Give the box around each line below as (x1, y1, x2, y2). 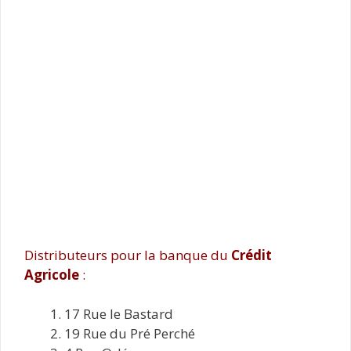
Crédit (231, 245, 272, 264)
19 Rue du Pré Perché (64, 324, 195, 342)
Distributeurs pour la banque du (24, 245, 231, 264)
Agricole (24, 265, 79, 284)
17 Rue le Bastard (64, 305, 173, 323)
